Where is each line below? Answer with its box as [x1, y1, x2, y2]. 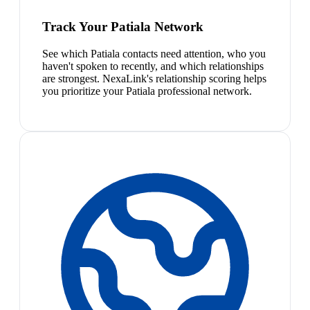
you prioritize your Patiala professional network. [42, 84, 252, 97]
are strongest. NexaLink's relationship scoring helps [42, 72, 266, 84]
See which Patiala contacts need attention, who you [42, 47, 266, 60]
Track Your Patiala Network [42, 19, 203, 34]
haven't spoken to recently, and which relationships [42, 60, 264, 72]
